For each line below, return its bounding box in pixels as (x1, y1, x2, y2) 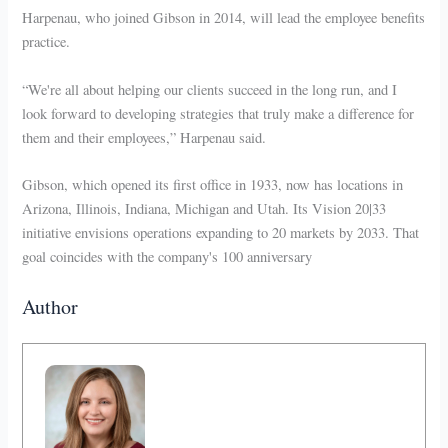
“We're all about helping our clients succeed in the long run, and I (22, 79, 398, 99)
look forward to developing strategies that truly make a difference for (22, 103, 415, 123)
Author (22, 293, 79, 321)
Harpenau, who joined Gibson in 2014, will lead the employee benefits (22, 8, 426, 28)
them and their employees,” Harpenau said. (22, 127, 267, 147)
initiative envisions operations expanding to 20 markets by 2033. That (22, 223, 420, 243)
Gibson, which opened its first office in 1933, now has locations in (22, 175, 404, 195)
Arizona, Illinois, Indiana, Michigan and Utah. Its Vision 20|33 (22, 199, 387, 219)
